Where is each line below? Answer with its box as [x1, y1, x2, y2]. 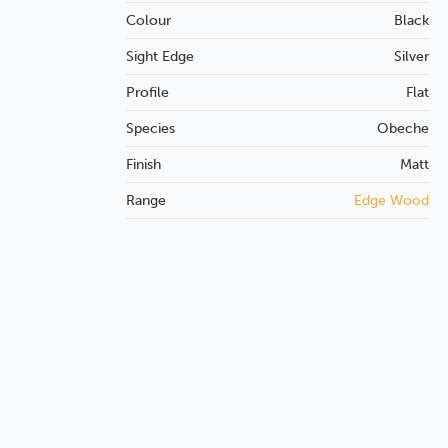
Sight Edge [125, 47, 194, 65]
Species [125, 119, 175, 137]
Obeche [377, 119, 430, 137]
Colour [125, 11, 171, 29]
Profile [125, 83, 169, 101]
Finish [125, 155, 161, 173]
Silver [394, 47, 430, 65]
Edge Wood [354, 191, 430, 209]
